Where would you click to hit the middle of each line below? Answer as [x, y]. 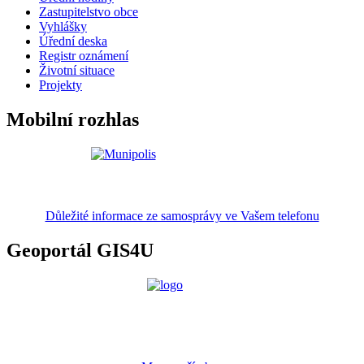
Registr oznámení [84, 56]
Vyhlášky [63, 27]
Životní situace [77, 71]
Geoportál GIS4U [80, 251]
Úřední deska [73, 41]
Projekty [61, 85]
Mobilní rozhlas [73, 120]
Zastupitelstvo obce [89, 12]
